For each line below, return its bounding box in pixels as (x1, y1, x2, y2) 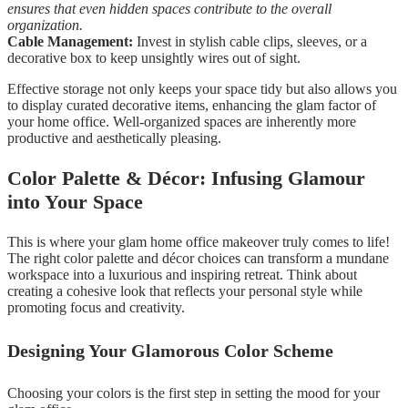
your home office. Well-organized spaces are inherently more (7, 114, 356, 130)
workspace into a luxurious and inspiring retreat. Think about (7, 267, 357, 283)
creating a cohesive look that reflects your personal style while (7, 283, 362, 300)
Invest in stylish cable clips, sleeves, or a (133, 34, 367, 50)
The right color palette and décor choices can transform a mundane (7, 250, 389, 267)
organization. (7, 17, 83, 34)
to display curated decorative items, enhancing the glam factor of (7, 97, 376, 114)
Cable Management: (7, 34, 133, 50)
